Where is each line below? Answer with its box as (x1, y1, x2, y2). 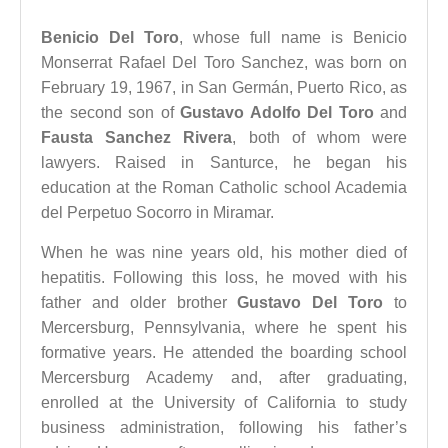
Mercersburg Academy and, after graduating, (41, 369, 407, 386)
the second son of (41, 104, 180, 121)
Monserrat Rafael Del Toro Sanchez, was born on (41, 54, 407, 71)
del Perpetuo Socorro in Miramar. (41, 204, 274, 221)
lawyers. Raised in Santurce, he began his (41, 154, 407, 171)
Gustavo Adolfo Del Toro (180, 104, 374, 121)
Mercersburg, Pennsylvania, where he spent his (41, 319, 407, 336)
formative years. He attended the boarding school (41, 344, 407, 361)
